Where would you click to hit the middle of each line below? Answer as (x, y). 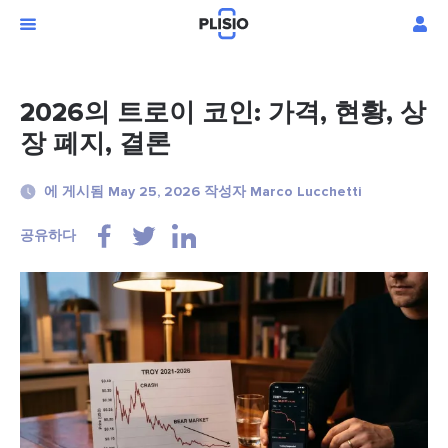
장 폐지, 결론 (95, 144)
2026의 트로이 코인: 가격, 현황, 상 (223, 113)
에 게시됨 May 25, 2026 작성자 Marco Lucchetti (203, 192)
